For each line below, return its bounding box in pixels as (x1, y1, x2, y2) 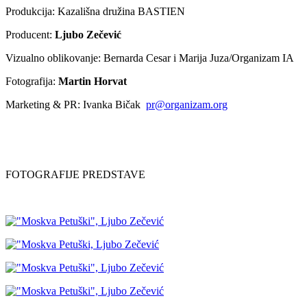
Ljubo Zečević (55, 29, 121, 41)
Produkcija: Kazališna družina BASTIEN (5, 5, 185, 18)
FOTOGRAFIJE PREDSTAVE (5, 169, 145, 181)
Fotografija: (5, 75, 58, 88)
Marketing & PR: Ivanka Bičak (5, 99, 146, 111)
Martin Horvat (58, 75, 127, 88)
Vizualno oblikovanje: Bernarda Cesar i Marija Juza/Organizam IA (5, 52, 294, 64)
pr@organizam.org (146, 99, 228, 111)
